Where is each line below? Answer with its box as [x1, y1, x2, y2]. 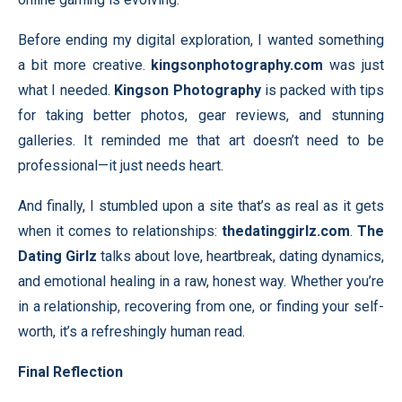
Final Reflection [18, 363, 123, 380]
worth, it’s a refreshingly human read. [18, 323, 245, 340]
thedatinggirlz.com [222, 223, 350, 240]
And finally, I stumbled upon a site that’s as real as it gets [18, 197, 384, 214]
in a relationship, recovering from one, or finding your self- [18, 298, 384, 315]
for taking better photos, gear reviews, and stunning [18, 107, 384, 124]
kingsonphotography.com [151, 57, 324, 74]
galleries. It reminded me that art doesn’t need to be [18, 132, 384, 149]
